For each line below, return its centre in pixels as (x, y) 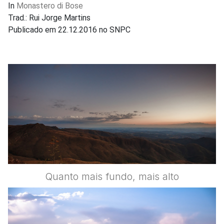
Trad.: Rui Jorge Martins (50, 17)
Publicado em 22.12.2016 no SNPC (69, 29)
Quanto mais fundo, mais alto (112, 176)
